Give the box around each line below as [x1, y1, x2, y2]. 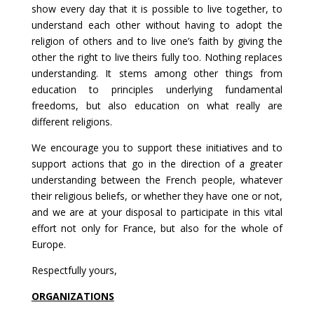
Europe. [31, 238, 66, 251]
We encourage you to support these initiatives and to [31, 141, 283, 154]
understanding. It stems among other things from [31, 67, 283, 80]
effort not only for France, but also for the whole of [31, 221, 283, 235]
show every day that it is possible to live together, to [31, 2, 283, 15]
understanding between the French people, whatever [31, 173, 283, 186]
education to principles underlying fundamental [31, 83, 283, 96]
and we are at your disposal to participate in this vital [31, 205, 283, 219]
